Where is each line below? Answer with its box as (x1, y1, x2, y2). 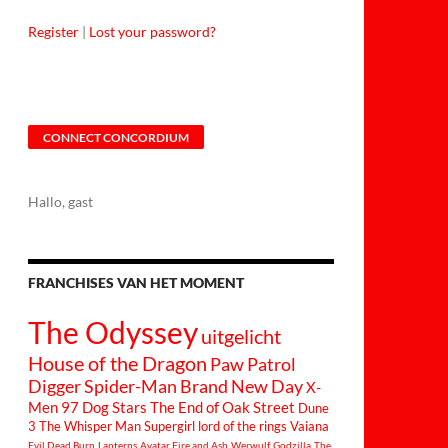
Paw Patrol (210, 354, 296, 375)
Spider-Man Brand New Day (84, 376, 303, 397)
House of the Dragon (28, 351, 207, 375)
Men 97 (28, 398, 79, 416)
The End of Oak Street (150, 398, 295, 416)
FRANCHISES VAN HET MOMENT (28, 274, 244, 291)
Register (28, 23, 79, 40)
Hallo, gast (28, 193, 93, 210)
